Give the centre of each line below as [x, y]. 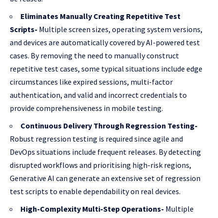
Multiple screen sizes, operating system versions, [121, 29]
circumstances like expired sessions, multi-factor [91, 82]
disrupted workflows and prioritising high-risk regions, [100, 165]
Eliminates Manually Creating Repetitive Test [100, 16]
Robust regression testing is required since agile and [96, 138]
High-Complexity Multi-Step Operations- [93, 209]
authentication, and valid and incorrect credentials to [98, 95]
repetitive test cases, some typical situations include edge [106, 68]
